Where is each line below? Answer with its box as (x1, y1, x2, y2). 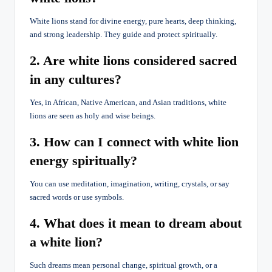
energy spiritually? (30, 152, 137, 168)
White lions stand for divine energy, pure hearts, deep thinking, (30, 16, 236, 25)
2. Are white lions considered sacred (30, 52, 237, 68)
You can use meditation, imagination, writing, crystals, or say (30, 179, 229, 188)
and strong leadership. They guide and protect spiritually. (30, 30, 217, 39)
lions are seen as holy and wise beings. (30, 111, 155, 120)
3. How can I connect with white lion (30, 134, 239, 149)
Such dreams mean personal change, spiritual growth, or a (30, 260, 217, 270)
